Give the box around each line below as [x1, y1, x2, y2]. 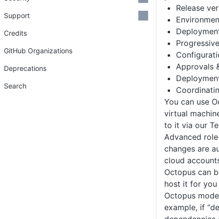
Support [4, 11, 30, 20]
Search [4, 82, 26, 90]
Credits [4, 29, 27, 37]
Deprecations [4, 64, 46, 72]
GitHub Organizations [4, 46, 72, 55]
